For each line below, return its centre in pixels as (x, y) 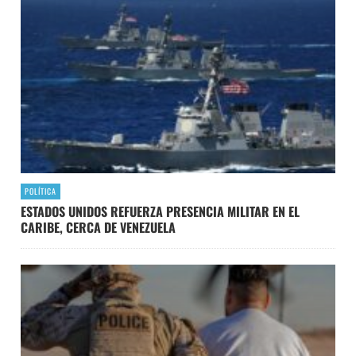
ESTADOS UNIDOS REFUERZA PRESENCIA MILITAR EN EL (160, 211)
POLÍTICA (41, 191)
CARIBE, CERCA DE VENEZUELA (98, 227)
